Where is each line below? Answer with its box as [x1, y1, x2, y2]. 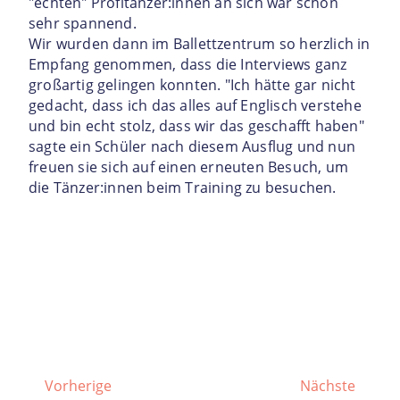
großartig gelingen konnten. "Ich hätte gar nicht [29, 75, 356, 96]
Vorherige [45, 376, 112, 396]
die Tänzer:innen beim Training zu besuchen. [29, 178, 337, 198]
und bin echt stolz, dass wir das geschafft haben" [29, 116, 364, 137]
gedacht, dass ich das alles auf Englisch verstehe [29, 96, 362, 116]
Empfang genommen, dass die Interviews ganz [29, 54, 347, 75]
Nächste [300, 376, 355, 396]
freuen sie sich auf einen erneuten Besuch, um [29, 157, 349, 178]
